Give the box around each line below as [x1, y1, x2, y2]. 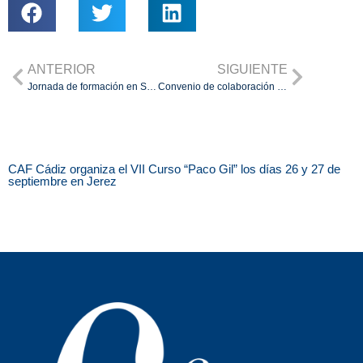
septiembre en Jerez [8, 174, 117, 189]
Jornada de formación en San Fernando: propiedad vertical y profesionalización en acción [147, 81, 156, 93]
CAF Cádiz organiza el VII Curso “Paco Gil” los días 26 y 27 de [8, 162, 340, 177]
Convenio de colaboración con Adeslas [277, 81, 287, 93]
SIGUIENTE [217, 62, 288, 77]
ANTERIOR [28, 62, 96, 77]
